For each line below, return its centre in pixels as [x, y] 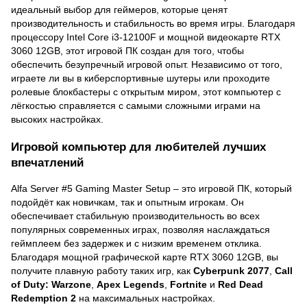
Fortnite [188, 284]
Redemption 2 [44, 298]
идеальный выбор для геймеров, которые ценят [119, 9]
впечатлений [47, 162]
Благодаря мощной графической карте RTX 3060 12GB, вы [145, 257]
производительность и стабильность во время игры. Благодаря [153, 23]
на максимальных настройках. [146, 298]
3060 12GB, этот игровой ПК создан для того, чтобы [127, 50]
